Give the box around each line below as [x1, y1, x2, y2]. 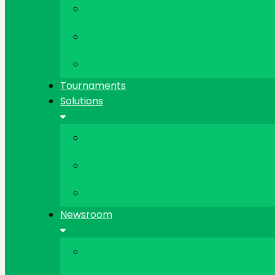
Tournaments [60, 79, 126, 93]
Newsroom [60, 207, 112, 222]
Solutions [60, 94, 103, 109]
